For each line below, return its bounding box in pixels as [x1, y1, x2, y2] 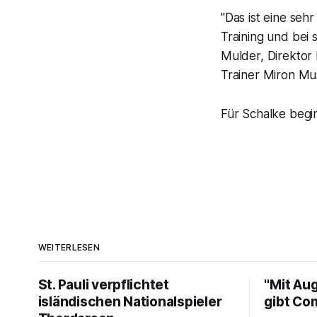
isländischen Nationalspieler [38, 294, 222, 311]
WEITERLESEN [38, 242, 100, 253]
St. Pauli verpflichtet [38, 277, 169, 294]
